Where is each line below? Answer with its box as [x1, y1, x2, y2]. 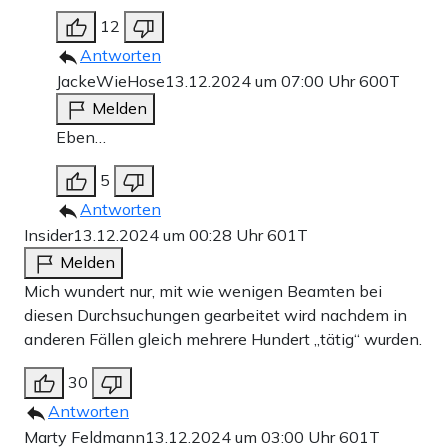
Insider [24, 225, 73, 246]
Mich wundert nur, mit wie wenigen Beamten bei [24, 281, 382, 302]
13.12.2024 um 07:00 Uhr [165, 71, 359, 92]
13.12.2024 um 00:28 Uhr [73, 225, 267, 246]
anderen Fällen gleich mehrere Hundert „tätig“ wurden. [24, 329, 422, 350]
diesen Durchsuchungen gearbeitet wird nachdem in [24, 305, 407, 326]
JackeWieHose [56, 71, 165, 92]
